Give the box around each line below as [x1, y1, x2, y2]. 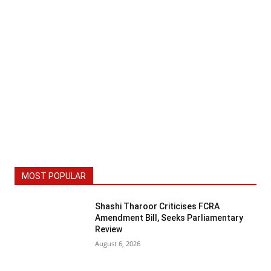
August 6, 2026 [95, 239, 140, 248]
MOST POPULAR [22, 171, 86, 181]
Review [95, 224, 122, 234]
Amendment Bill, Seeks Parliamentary [95, 213, 243, 223]
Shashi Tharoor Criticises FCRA [95, 201, 220, 211]
